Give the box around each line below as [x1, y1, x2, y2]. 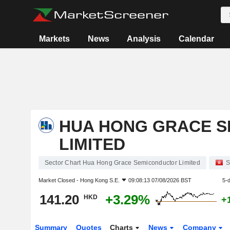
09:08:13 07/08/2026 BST [128, 177, 191, 183]
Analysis [127, 34, 161, 43]
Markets [39, 34, 70, 43]
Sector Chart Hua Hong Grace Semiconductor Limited [44, 159, 200, 166]
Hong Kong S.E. [80, 177, 120, 183]
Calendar [178, 34, 214, 43]
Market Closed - [38, 177, 80, 183]
